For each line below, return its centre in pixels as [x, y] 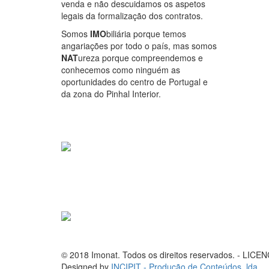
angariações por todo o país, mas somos [139, 45]
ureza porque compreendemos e [141, 57]
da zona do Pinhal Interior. [111, 93]
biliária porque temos [146, 33]
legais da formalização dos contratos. [133, 15]
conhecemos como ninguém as [121, 69]
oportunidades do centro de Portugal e [134, 81]
